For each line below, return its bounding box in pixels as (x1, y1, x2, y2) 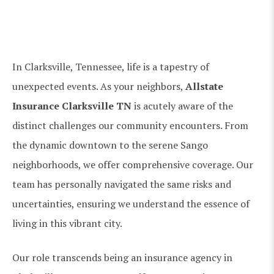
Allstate (185, 79, 223, 93)
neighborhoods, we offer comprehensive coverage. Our (12, 157, 253, 171)
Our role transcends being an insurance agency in (12, 250, 232, 264)
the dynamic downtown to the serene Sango (12, 138, 208, 152)
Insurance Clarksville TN (12, 98, 131, 113)
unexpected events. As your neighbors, (12, 79, 185, 93)
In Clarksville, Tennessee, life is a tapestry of (12, 59, 209, 73)
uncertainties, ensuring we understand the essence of (12, 196, 250, 210)
